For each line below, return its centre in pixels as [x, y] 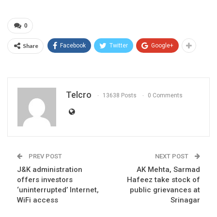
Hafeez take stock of [163, 179]
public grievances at [165, 190]
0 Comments [165, 96]
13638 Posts [120, 96]
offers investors [45, 179]
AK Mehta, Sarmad [168, 169]
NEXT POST [172, 156]
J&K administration [50, 169]
